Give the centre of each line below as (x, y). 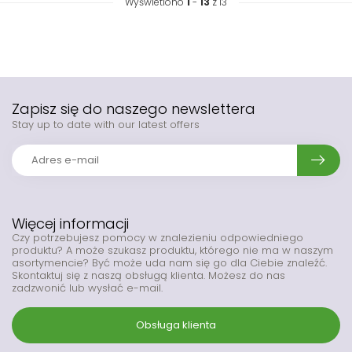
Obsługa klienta (176, 324)
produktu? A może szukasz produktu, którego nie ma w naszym (172, 251)
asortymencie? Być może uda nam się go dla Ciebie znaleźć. (169, 263)
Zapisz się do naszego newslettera (134, 109)
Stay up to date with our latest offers (106, 125)
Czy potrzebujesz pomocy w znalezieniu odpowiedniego (158, 238)
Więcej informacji (70, 224)
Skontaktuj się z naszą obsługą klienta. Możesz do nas (148, 276)
